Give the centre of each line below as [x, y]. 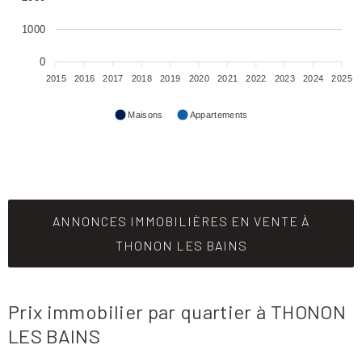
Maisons [145, 114]
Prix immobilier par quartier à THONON [177, 311]
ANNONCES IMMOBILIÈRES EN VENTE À [181, 221]
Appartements [219, 114]
